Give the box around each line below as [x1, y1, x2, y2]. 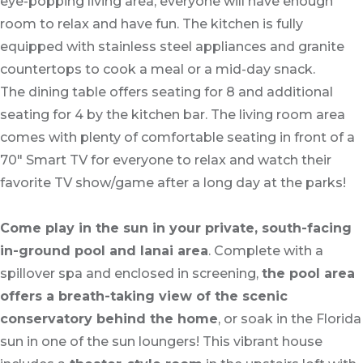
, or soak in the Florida [218, 311, 361, 327]
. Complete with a [208, 243, 323, 258]
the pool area [262, 266, 355, 281]
